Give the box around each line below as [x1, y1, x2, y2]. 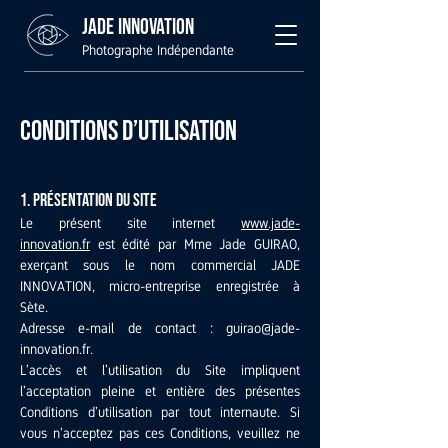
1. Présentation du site [20, 190, 157, 211]
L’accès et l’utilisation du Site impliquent [20, 362, 300, 378]
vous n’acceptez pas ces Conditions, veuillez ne [20, 425, 300, 441]
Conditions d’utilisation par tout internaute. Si [20, 404, 300, 420]
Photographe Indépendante [82, 42, 234, 58]
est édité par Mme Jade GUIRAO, [90, 236, 300, 252]
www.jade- [241, 215, 300, 231]
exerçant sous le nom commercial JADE [20, 257, 300, 273]
